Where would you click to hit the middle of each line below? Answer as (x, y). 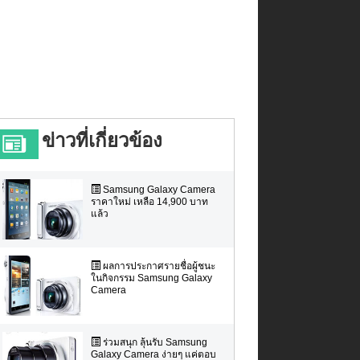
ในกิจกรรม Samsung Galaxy (151, 278)
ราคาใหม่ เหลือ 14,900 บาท (149, 201)
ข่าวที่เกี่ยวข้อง (102, 140)
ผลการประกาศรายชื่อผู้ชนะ (157, 266)
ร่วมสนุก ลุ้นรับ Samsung (153, 342)
